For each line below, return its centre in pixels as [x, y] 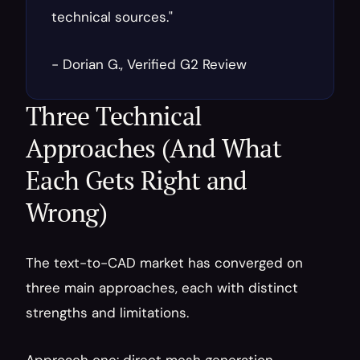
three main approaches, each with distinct [162, 288]
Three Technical [114, 116]
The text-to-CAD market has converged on [164, 263]
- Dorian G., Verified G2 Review [149, 64]
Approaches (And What [154, 148]
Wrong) [67, 212]
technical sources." [112, 17]
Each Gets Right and [137, 180]
